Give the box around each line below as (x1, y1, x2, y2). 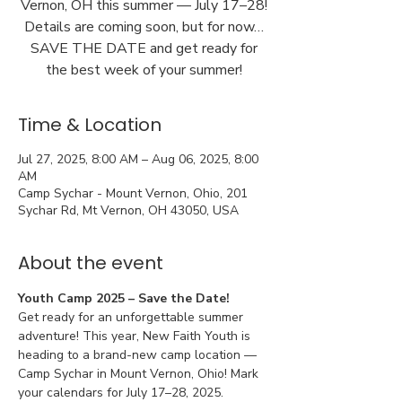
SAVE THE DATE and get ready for (30, 39, 258, 58)
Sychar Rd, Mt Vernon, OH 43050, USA (18, 202, 239, 219)
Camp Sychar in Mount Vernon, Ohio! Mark (18, 365, 262, 382)
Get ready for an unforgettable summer (18, 309, 247, 326)
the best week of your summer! (45, 60, 242, 80)
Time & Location (18, 112, 162, 137)
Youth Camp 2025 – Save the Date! (18, 290, 230, 307)
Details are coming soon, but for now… (23, 17, 264, 37)
